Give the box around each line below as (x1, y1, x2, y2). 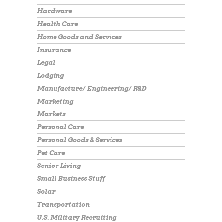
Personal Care (37, 123, 84, 131)
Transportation (37, 201, 90, 208)
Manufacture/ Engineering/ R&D (37, 85, 146, 92)
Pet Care (37, 149, 65, 157)
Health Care (37, 20, 78, 28)
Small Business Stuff (37, 175, 105, 182)
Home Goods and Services (37, 33, 121, 41)
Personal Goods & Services (37, 136, 122, 144)
